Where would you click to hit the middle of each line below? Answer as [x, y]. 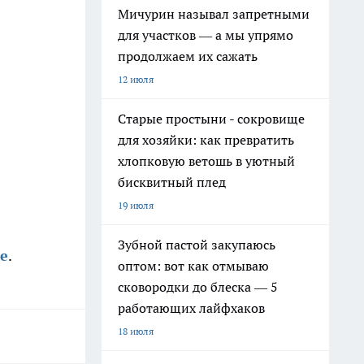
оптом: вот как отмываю [193, 266]
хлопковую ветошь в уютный [206, 161]
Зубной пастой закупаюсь [197, 245]
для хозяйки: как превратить [206, 140]
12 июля [136, 79]
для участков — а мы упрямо [206, 35]
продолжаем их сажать [188, 56]
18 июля [136, 331]
